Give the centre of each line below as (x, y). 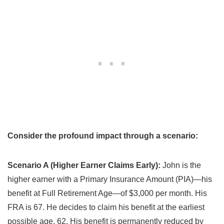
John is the (181, 165)
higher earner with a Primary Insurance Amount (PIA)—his (110, 179)
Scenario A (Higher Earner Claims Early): (84, 165)
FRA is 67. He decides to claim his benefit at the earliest (106, 207)
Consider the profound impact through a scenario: (103, 135)
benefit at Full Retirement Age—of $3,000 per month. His (107, 193)
